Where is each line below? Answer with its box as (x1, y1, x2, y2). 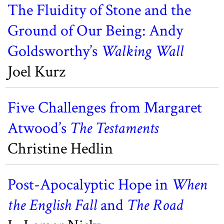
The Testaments (70, 118, 158, 138)
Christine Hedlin (7, 138, 113, 159)
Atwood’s (7, 118, 70, 138)
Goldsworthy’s (7, 41, 101, 61)
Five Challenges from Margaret (7, 97, 202, 118)
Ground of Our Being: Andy (7, 20, 183, 41)
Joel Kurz (7, 61, 65, 82)
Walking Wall (101, 41, 183, 61)
